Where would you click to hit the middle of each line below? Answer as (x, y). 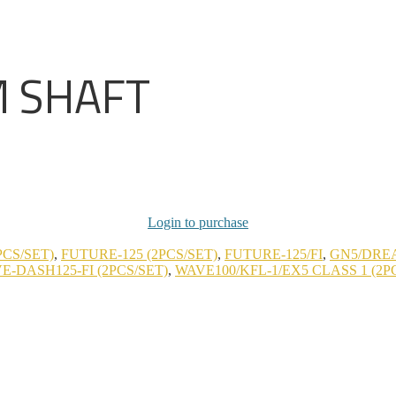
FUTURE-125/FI (274, 254)
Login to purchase (198, 222)
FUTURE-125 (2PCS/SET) (139, 254)
